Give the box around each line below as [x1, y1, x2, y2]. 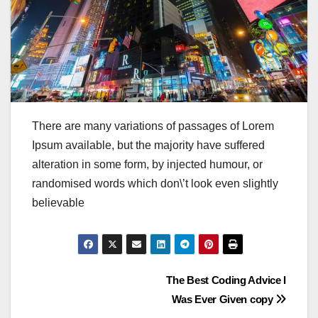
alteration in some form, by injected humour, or [32, 158, 263, 170]
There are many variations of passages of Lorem [32, 119, 274, 132]
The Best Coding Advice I [166, 274, 286, 287]
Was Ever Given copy [172, 293, 276, 306]
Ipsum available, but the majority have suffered [32, 138, 265, 151]
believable [32, 196, 84, 209]
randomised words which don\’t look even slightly [32, 177, 278, 190]
